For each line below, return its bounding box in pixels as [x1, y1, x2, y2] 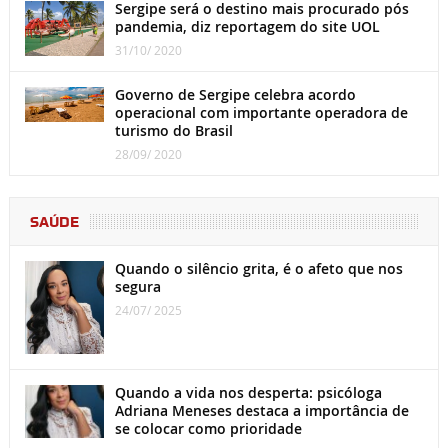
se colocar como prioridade [114, 418, 302, 438]
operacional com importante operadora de [114, 103, 408, 123]
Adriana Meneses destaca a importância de [114, 400, 409, 420]
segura [114, 277, 161, 297]
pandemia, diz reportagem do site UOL [114, 17, 380, 37]
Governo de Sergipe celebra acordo [114, 85, 356, 105]
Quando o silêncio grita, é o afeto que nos [114, 259, 403, 279]
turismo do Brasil [114, 121, 233, 141]
